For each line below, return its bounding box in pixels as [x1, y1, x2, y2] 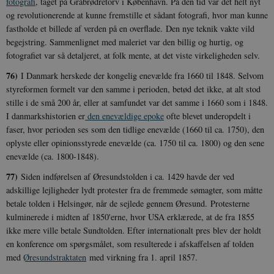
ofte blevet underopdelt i [164, 109, 251, 122]
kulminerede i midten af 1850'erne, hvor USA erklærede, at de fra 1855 [6, 210, 254, 223]
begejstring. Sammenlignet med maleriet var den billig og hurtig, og [6, 35, 243, 48]
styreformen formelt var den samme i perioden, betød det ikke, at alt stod [6, 83, 261, 95]
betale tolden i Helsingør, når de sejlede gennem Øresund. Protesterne [6, 197, 250, 209]
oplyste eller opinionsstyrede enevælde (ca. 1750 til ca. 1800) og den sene [6, 136, 264, 149]
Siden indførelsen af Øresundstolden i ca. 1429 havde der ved [18, 170, 234, 182]
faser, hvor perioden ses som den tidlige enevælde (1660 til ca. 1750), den [6, 123, 264, 135]
